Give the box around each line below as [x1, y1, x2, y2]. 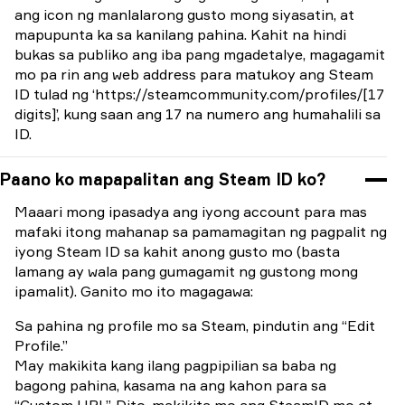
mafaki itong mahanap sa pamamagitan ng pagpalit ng [14, 222, 387, 240]
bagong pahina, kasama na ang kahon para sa [14, 376, 326, 394]
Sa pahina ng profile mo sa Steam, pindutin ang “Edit [14, 316, 375, 334]
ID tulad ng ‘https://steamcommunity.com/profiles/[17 [14, 85, 384, 103]
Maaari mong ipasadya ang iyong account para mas [14, 202, 367, 221]
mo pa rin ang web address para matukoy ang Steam [14, 65, 373, 83]
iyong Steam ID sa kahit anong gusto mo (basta [14, 242, 340, 260]
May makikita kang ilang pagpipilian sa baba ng [14, 356, 336, 374]
